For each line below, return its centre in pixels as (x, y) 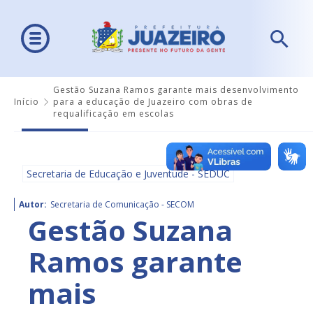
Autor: (33, 205)
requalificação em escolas (114, 114)
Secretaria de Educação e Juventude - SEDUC (128, 174)
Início (27, 102)
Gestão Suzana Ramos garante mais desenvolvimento (176, 90)
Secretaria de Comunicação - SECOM (122, 205)
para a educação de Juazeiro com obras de (153, 102)
